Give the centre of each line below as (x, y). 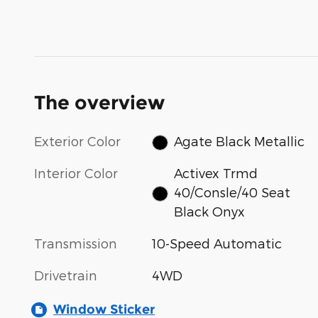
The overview (99, 102)
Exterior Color (77, 141)
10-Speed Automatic (217, 243)
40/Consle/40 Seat (232, 192)
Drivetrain (66, 275)
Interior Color (76, 173)
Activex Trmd (215, 173)
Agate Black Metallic (239, 141)
